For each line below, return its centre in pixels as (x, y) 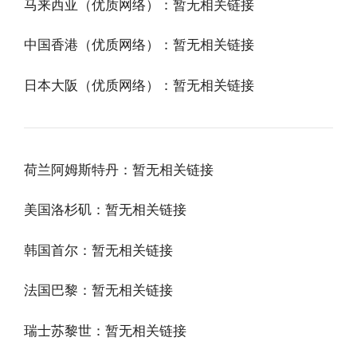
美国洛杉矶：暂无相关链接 (105, 210)
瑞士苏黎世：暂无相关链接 (105, 330)
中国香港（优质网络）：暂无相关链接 (139, 45)
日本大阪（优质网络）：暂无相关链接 (139, 85)
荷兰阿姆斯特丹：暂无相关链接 (119, 169)
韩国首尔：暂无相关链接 (98, 250)
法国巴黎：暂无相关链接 (98, 290)
